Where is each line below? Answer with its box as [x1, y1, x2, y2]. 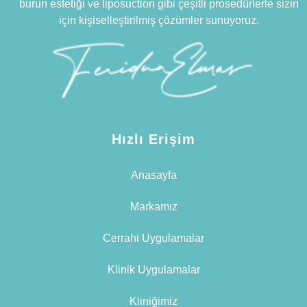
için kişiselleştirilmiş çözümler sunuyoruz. [58, 14, 259, 26]
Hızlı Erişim [112, 132, 195, 147]
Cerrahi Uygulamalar [103, 232, 204, 245]
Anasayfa [130, 169, 177, 182]
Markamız [130, 201, 177, 213]
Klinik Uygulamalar [107, 264, 200, 276]
